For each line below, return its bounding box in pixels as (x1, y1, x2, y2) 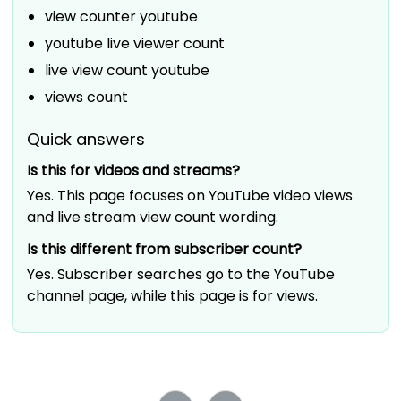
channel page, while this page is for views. (27, 286, 319, 307)
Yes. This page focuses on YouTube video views (27, 185, 354, 207)
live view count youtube (45, 60, 210, 81)
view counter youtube (45, 6, 199, 28)
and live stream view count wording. (27, 207, 279, 228)
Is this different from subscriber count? (27, 239, 303, 260)
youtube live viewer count (45, 33, 226, 55)
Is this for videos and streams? (27, 160, 241, 182)
